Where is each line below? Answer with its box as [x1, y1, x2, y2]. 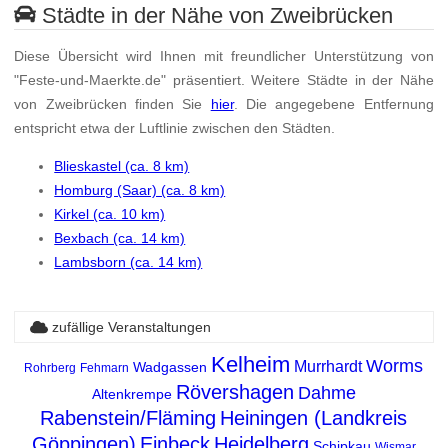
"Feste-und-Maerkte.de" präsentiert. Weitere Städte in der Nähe [14, 72, 434, 89]
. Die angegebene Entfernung [233, 96, 434, 113]
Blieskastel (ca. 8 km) [54, 158, 190, 175]
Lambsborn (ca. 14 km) [54, 254, 203, 271]
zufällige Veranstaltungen [47, 319, 211, 336]
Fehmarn [80, 361, 130, 376]
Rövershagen [175, 381, 294, 404]
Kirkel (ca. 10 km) [54, 206, 166, 223]
